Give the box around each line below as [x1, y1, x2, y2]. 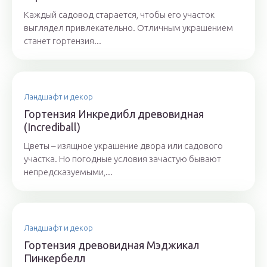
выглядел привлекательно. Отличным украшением [24, 23, 233, 33]
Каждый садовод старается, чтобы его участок [24, 10, 215, 20]
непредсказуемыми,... [24, 167, 113, 177]
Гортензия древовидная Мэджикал [24, 239, 199, 251]
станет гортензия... [24, 36, 101, 46]
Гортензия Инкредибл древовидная [24, 108, 204, 120]
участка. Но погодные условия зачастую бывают [24, 154, 221, 164]
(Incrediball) [24, 121, 80, 133]
